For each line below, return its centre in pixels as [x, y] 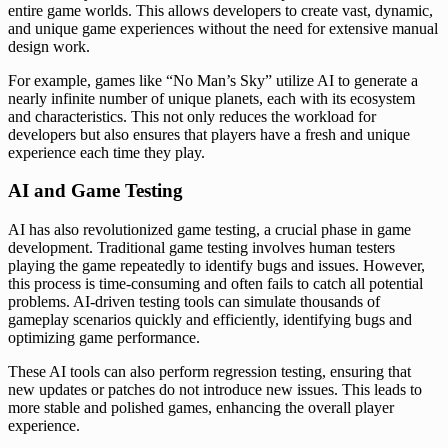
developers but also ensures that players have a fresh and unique [209, 134]
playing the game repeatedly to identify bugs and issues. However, [216, 266]
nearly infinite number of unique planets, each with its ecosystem [211, 98]
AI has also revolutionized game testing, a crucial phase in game [209, 230]
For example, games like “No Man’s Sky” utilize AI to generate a [213, 80]
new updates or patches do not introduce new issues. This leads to [215, 390]
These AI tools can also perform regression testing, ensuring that [209, 372]
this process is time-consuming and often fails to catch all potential [215, 284]
